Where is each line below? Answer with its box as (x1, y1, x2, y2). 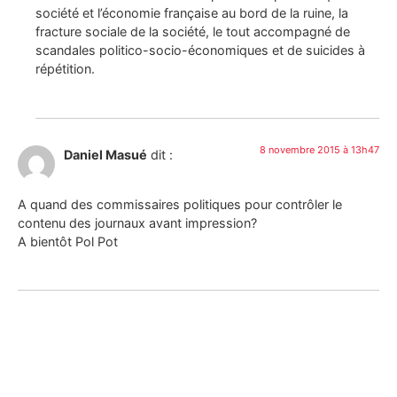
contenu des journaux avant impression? (18, 215, 257, 231)
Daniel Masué (64, 146, 147, 162)
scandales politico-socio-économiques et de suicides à (35, 43, 365, 58)
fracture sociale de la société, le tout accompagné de (35, 24, 350, 40)
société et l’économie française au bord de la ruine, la (35, 5, 348, 21)
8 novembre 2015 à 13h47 (260, 143, 379, 156)
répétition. (35, 61, 95, 77)
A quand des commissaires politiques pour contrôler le (18, 197, 342, 213)
